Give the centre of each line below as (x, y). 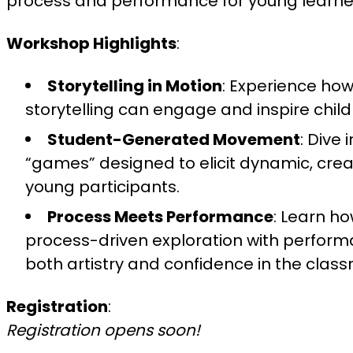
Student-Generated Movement (174, 139)
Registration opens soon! (103, 330)
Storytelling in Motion (135, 86)
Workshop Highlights (91, 43)
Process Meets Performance (160, 217)
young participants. (102, 187)
